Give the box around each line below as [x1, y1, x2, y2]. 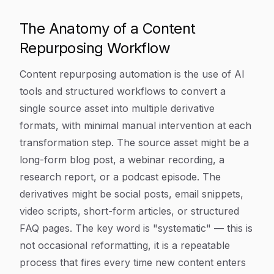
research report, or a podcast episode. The [20, 171, 221, 183]
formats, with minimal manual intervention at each [20, 119, 251, 131]
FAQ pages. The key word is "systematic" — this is [20, 222, 253, 234]
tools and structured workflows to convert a [20, 85, 226, 97]
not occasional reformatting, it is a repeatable [20, 239, 230, 251]
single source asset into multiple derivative [20, 102, 215, 114]
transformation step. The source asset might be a [20, 136, 249, 149]
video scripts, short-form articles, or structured [20, 205, 239, 217]
